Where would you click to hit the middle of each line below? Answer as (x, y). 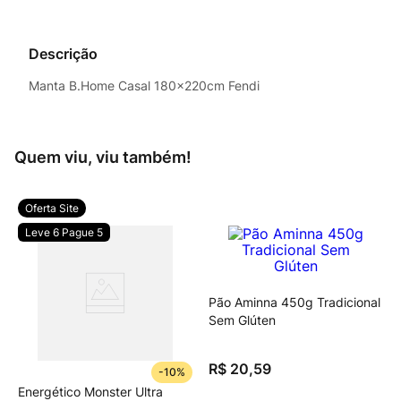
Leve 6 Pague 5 (64, 232)
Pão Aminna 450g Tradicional (294, 302)
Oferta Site (52, 208)
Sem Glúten (242, 320)
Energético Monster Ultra (90, 392)
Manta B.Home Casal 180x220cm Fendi (144, 85)
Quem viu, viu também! (103, 157)
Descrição (63, 54)
